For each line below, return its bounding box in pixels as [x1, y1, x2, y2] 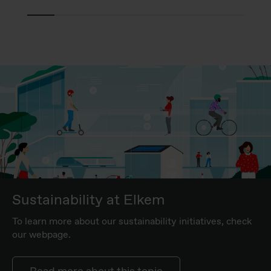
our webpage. [12, 228, 71, 241]
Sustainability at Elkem [12, 190, 165, 210]
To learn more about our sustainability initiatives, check [12, 215, 252, 228]
